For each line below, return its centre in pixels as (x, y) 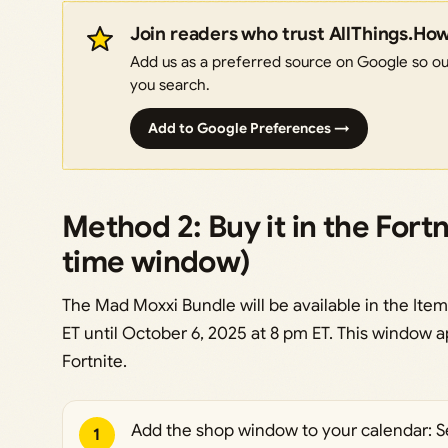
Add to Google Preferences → (248, 128)
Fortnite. (94, 362)
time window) (156, 262)
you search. (169, 85)
